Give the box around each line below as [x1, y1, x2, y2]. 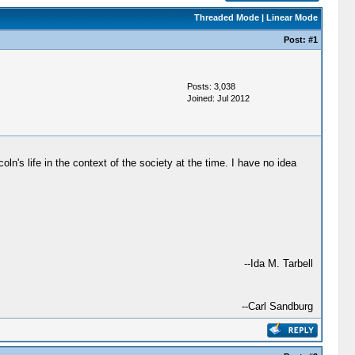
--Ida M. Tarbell [243, 258, 313, 269]
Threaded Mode [193, 13, 259, 22]
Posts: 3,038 [186, 82, 235, 91]
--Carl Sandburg [241, 300, 313, 312]
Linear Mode [265, 13, 318, 22]
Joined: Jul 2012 [186, 94, 250, 103]
